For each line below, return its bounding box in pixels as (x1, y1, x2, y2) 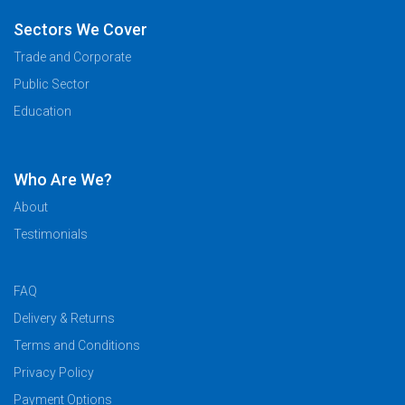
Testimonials (14, 227, 88, 242)
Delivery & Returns (14, 310, 115, 325)
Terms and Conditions (14, 337, 140, 353)
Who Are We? (14, 170, 112, 190)
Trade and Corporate (14, 50, 131, 65)
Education (14, 104, 71, 119)
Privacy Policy (14, 364, 94, 380)
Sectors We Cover (14, 20, 147, 40)
